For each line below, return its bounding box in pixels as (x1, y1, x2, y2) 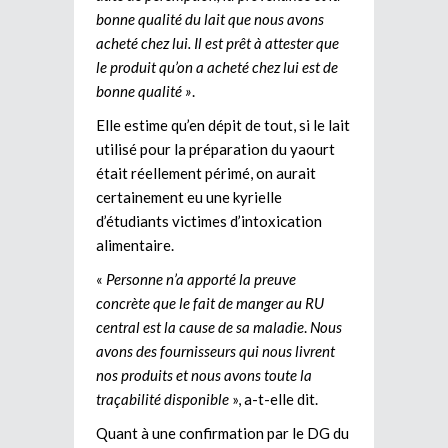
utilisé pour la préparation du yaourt (96, 139, 335, 158)
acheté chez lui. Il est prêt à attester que (96, 33, 339, 52)
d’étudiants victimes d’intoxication (96, 211, 322, 230)
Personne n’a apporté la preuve (106, 269, 296, 288)
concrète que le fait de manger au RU (96, 293, 324, 312)
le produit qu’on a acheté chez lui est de (96, 57, 338, 76)
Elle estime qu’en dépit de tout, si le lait (96, 115, 350, 134)
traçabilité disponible (96, 389, 229, 408)
